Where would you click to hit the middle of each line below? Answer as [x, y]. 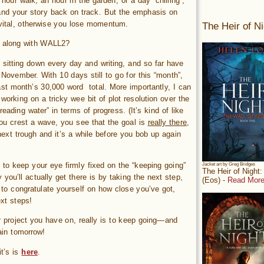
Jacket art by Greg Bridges [229, 164]
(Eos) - [215, 180]
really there [167, 122]
